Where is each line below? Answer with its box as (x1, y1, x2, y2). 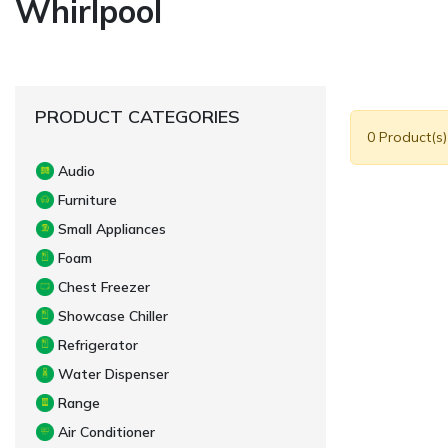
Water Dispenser (58, 364, 169, 383)
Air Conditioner (58, 422, 155, 441)
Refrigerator (58, 335, 138, 354)
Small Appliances (58, 219, 166, 238)
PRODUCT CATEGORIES (35, 104, 240, 128)
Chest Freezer (58, 277, 150, 296)
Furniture (58, 190, 117, 209)
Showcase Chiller (58, 306, 168, 325)
